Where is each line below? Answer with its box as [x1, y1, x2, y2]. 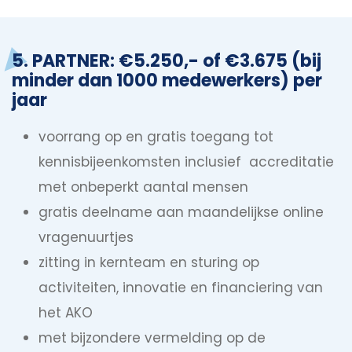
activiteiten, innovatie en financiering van [38, 278, 323, 298]
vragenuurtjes [38, 228, 134, 247]
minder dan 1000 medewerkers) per [12, 68, 322, 93]
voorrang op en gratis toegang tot [38, 127, 273, 147]
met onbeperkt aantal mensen [38, 178, 248, 197]
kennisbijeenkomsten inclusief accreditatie [38, 152, 334, 172]
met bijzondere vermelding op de [38, 328, 266, 348]
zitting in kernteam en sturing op [38, 253, 259, 273]
